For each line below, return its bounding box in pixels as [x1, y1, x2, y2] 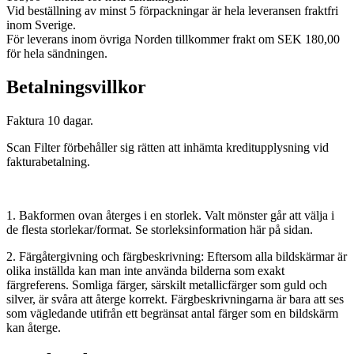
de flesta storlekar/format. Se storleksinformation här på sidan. [6, 222, 313, 236]
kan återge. [6, 320, 61, 334]
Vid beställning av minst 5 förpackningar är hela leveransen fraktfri [6, 3, 338, 17]
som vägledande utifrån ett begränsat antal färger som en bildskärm [6, 306, 338, 320]
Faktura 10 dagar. [6, 113, 93, 127]
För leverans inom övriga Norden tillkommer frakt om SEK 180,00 [6, 32, 340, 46]
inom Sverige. [6, 17, 76, 32]
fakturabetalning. [6, 154, 90, 168]
